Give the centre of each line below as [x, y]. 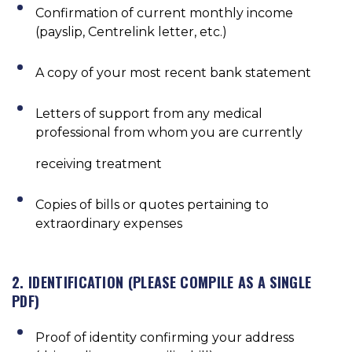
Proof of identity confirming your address [165, 337]
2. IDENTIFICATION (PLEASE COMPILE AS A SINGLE [162, 282]
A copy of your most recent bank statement [173, 72]
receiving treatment [99, 163]
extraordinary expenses [109, 223]
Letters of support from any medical [149, 113]
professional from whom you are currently [169, 132]
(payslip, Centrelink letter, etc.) [131, 31]
